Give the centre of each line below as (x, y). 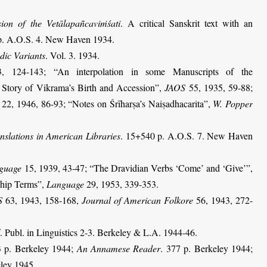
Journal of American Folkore (137, 200)
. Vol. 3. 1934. (72, 55)
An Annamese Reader (119, 248)
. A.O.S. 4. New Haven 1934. (58, 39)
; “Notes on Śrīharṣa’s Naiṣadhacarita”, (138, 103)
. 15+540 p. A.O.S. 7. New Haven (187, 135)
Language (65, 184)
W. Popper (233, 103)
